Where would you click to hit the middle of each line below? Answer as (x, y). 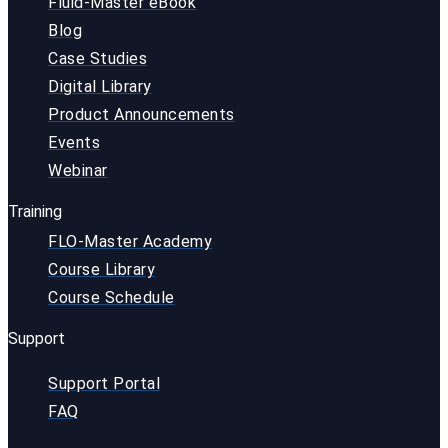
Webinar (78, 171)
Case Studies (97, 59)
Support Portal (104, 384)
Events (74, 143)
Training (35, 212)
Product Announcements (141, 115)
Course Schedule (111, 298)
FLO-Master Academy (130, 242)
